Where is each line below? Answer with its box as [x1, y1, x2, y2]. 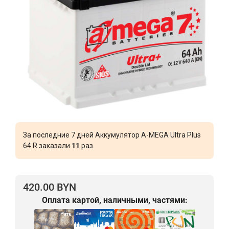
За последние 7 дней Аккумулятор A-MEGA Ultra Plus [23, 130, 201, 139]
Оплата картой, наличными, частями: [41, 195, 188, 205]
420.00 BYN [23, 180, 76, 193]
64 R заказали [23, 141, 72, 150]
